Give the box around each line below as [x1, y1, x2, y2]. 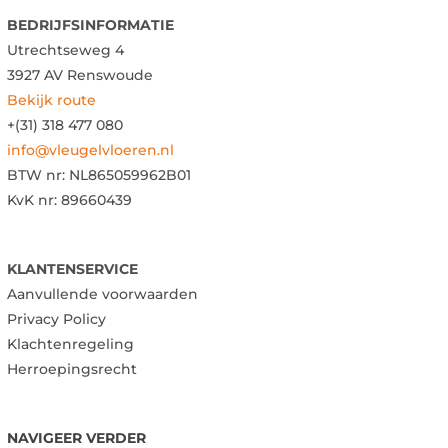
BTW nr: [6, 165, 69, 184]
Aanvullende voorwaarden [6, 284, 198, 303]
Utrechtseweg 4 [6, 40, 124, 59]
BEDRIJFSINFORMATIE [6, 15, 174, 34]
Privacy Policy [6, 309, 106, 328]
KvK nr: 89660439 [6, 190, 132, 209]
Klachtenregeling [6, 334, 134, 353]
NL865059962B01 [68, 165, 191, 184]
